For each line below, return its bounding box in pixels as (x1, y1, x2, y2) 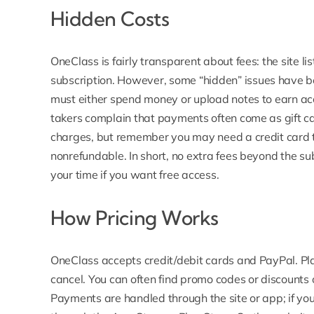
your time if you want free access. (50, 168, 219, 182)
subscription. (50, 73, 115, 88)
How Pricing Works (50, 205, 219, 231)
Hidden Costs (50, 6, 170, 32)
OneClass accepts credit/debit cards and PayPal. (50, 253, 301, 268)
